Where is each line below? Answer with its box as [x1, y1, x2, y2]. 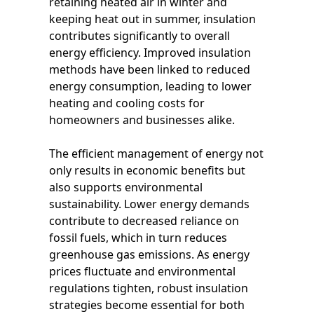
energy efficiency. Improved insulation [49, 44, 251, 60]
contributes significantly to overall [49, 27, 230, 43]
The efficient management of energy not [49, 145, 264, 161]
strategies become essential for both [49, 296, 245, 313]
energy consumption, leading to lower [49, 78, 252, 94]
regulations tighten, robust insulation [49, 280, 248, 296]
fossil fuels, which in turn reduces [49, 229, 227, 245]
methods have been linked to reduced [49, 61, 250, 77]
